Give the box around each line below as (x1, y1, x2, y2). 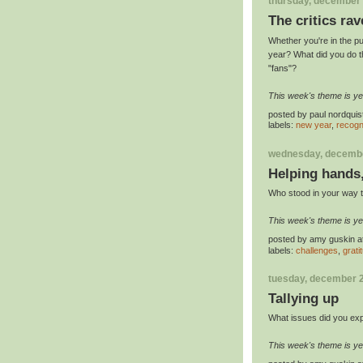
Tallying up (268, 291, 339, 307)
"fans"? (268, 62, 297, 73)
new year (296, 120, 331, 130)
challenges (296, 245, 338, 255)
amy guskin (310, 234, 355, 245)
